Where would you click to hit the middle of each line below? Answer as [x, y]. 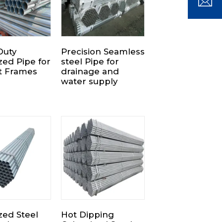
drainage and [90, 71]
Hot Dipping [87, 215]
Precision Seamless [103, 51]
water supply [89, 81]
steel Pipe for [90, 61]
